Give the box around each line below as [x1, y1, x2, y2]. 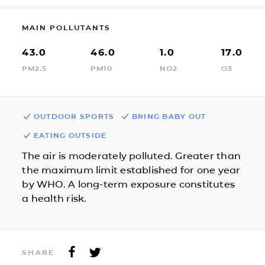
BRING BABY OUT [131, 111, 206, 121]
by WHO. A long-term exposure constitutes [22, 178, 235, 190]
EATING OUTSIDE [33, 130, 107, 140]
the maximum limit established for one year [22, 164, 241, 176]
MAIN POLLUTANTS [22, 22, 111, 32]
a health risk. [22, 192, 87, 204]
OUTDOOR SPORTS [33, 111, 115, 121]
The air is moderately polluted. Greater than [22, 150, 241, 161]
